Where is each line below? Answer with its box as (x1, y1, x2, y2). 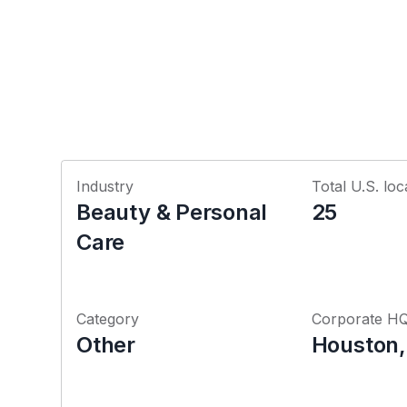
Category (76, 310, 140, 328)
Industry (76, 177, 134, 195)
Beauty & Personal (76, 199, 268, 225)
